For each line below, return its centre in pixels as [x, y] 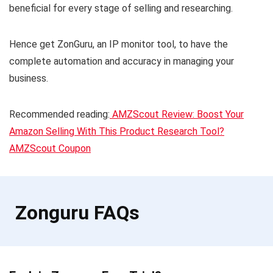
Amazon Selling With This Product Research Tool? [117, 131]
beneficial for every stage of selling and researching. [121, 8]
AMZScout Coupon [50, 148]
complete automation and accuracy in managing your [122, 61]
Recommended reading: [59, 114]
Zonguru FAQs [77, 212]
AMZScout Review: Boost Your [177, 114]
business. [29, 78]
